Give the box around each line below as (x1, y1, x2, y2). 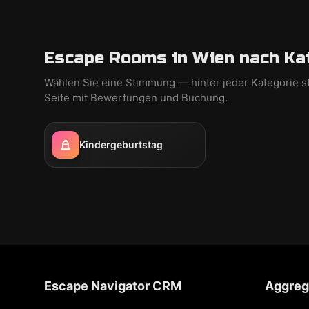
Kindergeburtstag (79, 139, 163, 150)
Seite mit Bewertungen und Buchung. (44, 91, 228, 104)
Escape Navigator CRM (44, 279, 181, 293)
